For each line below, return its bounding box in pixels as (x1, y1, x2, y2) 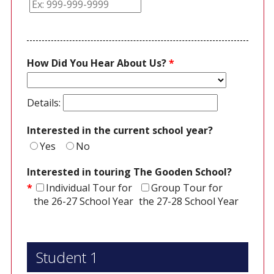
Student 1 (35, 247, 98, 268)
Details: (26, 96, 63, 110)
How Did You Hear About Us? (26, 56, 166, 70)
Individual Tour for (45, 181, 132, 195)
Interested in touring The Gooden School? (26, 165, 234, 179)
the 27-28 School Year (138, 194, 239, 209)
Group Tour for (150, 181, 223, 195)
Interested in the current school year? (26, 124, 213, 138)
